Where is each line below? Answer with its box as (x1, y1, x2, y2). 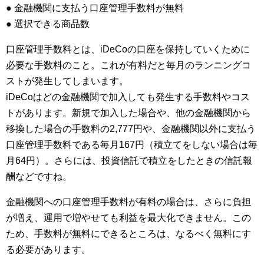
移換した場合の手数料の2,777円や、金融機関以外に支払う (6, 124, 256, 134)
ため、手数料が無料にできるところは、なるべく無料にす (6, 229, 251, 239)
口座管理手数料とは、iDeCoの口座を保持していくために (6, 44, 250, 55)
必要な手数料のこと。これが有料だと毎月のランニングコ (6, 60, 251, 71)
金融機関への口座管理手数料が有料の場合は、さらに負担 (6, 197, 251, 207)
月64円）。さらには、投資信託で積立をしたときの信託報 (6, 156, 252, 166)
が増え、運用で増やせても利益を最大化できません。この (6, 213, 251, 223)
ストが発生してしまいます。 (6, 76, 128, 87)
